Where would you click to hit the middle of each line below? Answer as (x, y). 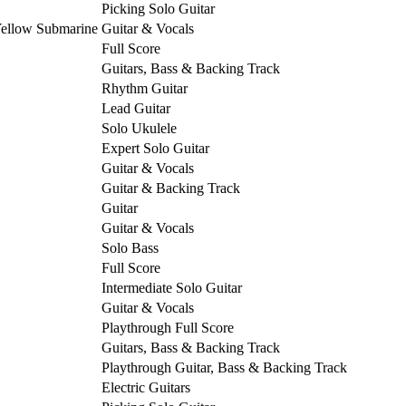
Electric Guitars (146, 387)
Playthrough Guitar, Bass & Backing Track (224, 367)
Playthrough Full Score (168, 327)
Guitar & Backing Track (171, 188)
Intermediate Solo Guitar (172, 287)
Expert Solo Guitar (155, 148)
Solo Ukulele (139, 128)
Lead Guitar (136, 108)
